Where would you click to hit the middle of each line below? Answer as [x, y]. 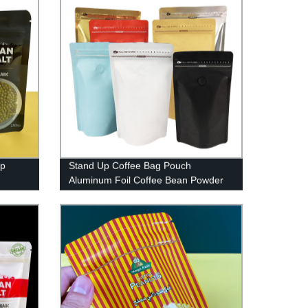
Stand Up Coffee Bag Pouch [130, 165]
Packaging [91, 194]
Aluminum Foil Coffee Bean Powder [146, 180]
